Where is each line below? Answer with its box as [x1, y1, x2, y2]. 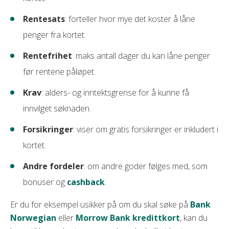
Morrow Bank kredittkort [76, 212, 180, 223]
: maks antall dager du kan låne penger [72, 50, 210, 61]
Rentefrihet [23, 50, 72, 61]
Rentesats [23, 13, 65, 25]
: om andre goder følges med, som [84, 161, 208, 172]
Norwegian [10, 212, 56, 223]
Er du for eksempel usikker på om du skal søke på [10, 199, 190, 210]
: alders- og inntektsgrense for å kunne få [41, 87, 189, 98]
